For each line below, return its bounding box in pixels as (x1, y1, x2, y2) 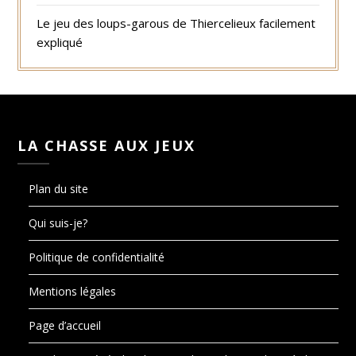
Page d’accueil (29, 318, 102, 334)
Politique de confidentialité (29, 250, 165, 265)
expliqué (37, 34, 83, 51)
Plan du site (29, 181, 89, 197)
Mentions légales (29, 284, 117, 300)
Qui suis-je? (29, 215, 88, 231)
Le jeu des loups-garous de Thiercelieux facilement (37, 15, 316, 32)
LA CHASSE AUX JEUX (17, 136, 196, 156)
